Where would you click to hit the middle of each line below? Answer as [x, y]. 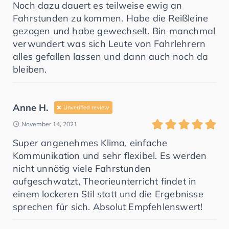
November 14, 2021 [49, 124]
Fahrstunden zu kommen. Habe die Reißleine [111, 18]
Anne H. [30, 107]
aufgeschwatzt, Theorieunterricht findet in [105, 181]
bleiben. [30, 69]
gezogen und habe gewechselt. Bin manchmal [114, 31]
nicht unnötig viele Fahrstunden [82, 168]
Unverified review [86, 107]
